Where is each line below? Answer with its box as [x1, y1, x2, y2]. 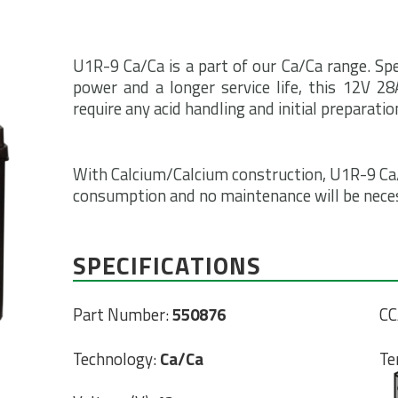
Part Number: [72, 302, 172, 327]
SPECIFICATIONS [72, 246, 262, 284]
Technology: [72, 346, 160, 371]
